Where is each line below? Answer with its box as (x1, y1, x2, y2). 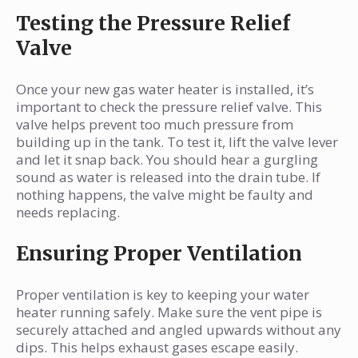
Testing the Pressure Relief (16, 10, 290, 37)
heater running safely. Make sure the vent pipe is (16, 303, 322, 322)
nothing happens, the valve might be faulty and (16, 185, 313, 205)
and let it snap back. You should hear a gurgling (16, 150, 318, 169)
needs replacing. (16, 203, 120, 222)
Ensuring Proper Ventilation (16, 241, 302, 267)
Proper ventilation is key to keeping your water (16, 285, 309, 304)
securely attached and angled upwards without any (16, 320, 341, 340)
